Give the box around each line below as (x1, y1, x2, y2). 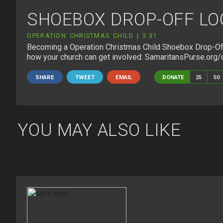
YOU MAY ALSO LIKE (18, 119, 181, 141)
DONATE (162, 74, 184, 81)
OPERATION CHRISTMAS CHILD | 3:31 (27, 32, 157, 40)
